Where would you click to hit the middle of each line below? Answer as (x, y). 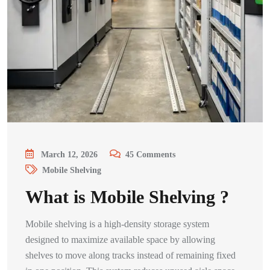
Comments (156, 155)
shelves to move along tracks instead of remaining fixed (130, 255)
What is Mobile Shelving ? (127, 197)
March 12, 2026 (69, 155)
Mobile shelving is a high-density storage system (117, 224)
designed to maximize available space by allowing (120, 240)
